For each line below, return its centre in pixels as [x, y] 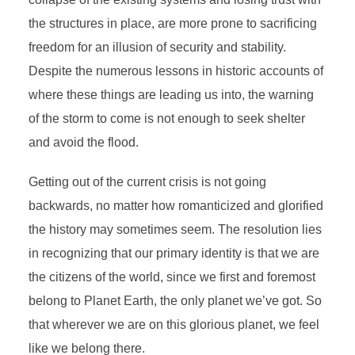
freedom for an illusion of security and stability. [157, 47]
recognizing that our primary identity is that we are [180, 253]
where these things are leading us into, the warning [171, 95]
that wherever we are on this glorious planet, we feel [174, 324]
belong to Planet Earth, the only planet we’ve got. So [175, 301]
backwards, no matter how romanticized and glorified [176, 206]
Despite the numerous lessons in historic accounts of [176, 71]
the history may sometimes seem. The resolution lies [175, 229]
